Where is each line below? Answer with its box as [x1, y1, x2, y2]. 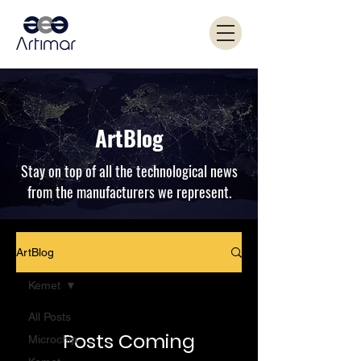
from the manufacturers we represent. [27, 181, 231, 202]
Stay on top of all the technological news [20, 160, 238, 181]
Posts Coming [63, 328, 195, 355]
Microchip [28, 333, 77, 346]
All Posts [28, 310, 71, 323]
